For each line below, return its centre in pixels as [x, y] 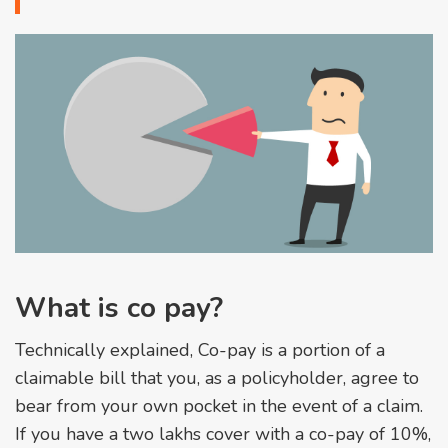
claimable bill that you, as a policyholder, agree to [217, 377]
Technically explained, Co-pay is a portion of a [200, 349]
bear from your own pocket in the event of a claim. [219, 405]
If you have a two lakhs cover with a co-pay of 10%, [223, 433]
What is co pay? [119, 307]
